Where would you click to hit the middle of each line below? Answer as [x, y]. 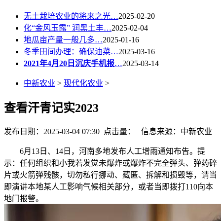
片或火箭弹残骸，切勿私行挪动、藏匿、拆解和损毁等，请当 [110, 175]
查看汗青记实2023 [51, 108]
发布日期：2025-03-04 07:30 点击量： [70, 132]
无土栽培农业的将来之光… [71, 16]
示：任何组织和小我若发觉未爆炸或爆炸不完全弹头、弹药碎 [110, 163]
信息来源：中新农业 [174, 132]
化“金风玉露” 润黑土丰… [68, 28]
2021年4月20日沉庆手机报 [69, 63]
